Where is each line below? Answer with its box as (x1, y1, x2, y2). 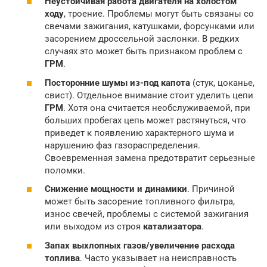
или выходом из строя (45, 221, 143, 232)
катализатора (143, 221, 201, 232)
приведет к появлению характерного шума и (45, 127, 234, 138)
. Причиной (187, 184, 235, 195)
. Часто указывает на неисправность (80, 252, 237, 263)
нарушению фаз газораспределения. (45, 139, 200, 151)
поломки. (45, 164, 85, 176)
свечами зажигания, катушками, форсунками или (45, 21, 254, 32)
